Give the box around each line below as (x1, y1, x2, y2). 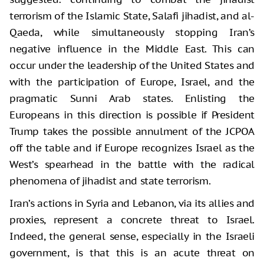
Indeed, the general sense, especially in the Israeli (9, 229, 255, 243)
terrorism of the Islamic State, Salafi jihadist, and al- (9, 9, 255, 22)
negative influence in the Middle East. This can (9, 42, 255, 55)
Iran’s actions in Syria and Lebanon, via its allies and (9, 196, 255, 210)
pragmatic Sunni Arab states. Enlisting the (9, 91, 255, 105)
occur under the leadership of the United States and (9, 58, 255, 72)
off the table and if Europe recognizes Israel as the (9, 141, 255, 154)
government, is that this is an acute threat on (9, 246, 255, 259)
